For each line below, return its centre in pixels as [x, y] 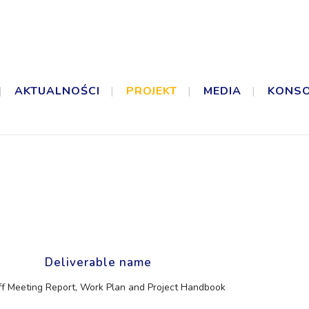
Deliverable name [98, 262]
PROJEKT [152, 91]
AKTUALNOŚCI [58, 91]
